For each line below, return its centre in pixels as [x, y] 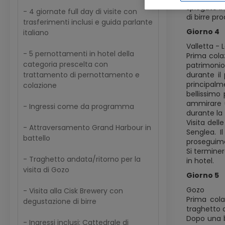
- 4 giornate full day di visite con [80, 12]
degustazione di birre [60, 202]
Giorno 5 [203, 175]
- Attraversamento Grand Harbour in [87, 128]
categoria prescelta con [66, 65]
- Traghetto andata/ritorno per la [82, 159]
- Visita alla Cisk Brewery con [73, 191]
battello [37, 138]
